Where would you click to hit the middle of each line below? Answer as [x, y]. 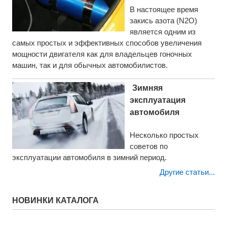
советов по [148, 146]
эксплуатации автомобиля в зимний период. [89, 158]
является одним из [162, 32]
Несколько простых [164, 135]
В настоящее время [164, 10]
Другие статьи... [187, 172]
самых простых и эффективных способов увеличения [107, 43]
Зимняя [147, 88]
